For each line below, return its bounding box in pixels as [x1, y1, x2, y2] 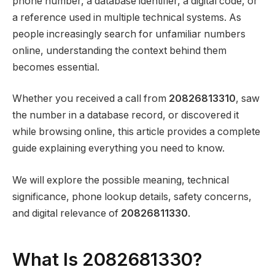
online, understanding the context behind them [12, 44, 227, 56]
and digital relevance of [12, 207, 121, 219]
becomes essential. [12, 61, 99, 73]
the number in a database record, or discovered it [12, 109, 239, 122]
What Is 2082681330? [12, 248, 202, 271]
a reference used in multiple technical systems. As [12, 11, 241, 23]
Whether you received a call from [12, 93, 169, 105]
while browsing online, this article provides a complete [12, 126, 260, 138]
